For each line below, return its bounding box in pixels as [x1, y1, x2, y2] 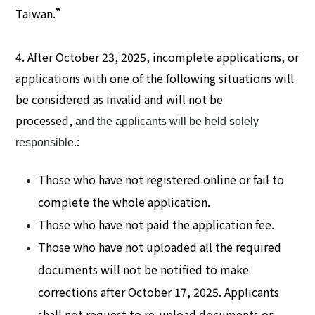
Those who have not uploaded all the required [38, 238, 282, 256]
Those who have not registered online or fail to [38, 171, 285, 188]
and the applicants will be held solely [75, 115, 259, 128]
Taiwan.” [15, 5, 67, 22]
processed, [15, 112, 76, 129]
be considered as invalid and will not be [15, 91, 224, 108]
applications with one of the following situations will [15, 70, 295, 87]
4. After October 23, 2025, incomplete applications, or [15, 49, 300, 66]
